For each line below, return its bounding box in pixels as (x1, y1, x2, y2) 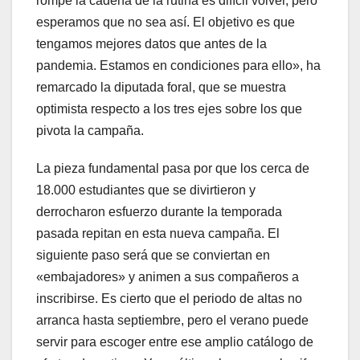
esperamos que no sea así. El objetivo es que (36, 14, 295, 29)
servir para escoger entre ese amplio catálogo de (36, 334, 313, 349)
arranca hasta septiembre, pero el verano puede (36, 313, 309, 327)
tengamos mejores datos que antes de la (36, 36, 267, 51)
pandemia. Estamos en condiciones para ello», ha (36, 58, 321, 72)
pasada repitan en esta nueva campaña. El (36, 226, 280, 240)
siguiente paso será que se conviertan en (36, 247, 270, 262)
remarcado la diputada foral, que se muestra (36, 80, 286, 94)
